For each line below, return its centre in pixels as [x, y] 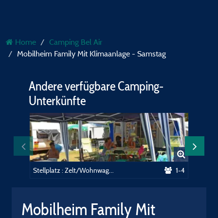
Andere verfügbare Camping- [96, 86]
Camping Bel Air [76, 42]
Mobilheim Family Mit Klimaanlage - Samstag [91, 54]
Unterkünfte [57, 101]
